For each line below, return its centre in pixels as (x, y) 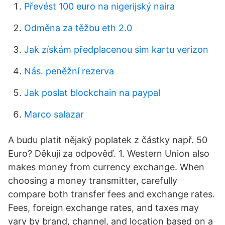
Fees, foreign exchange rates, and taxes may (103, 208)
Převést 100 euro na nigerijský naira (99, 6)
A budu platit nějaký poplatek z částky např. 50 (108, 140)
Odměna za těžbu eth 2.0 (78, 28)
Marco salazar (54, 114)
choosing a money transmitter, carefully (93, 181)
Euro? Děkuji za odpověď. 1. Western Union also (109, 153)
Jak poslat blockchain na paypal (92, 93)
